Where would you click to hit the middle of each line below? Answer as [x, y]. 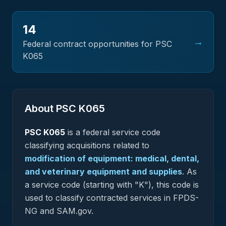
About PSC [52, 108]
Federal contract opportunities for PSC [97, 44]
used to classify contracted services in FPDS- [112, 198]
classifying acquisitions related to [87, 145]
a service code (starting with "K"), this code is [112, 185]
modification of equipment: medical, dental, [112, 158]
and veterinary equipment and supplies [103, 172]
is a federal [89, 132]
